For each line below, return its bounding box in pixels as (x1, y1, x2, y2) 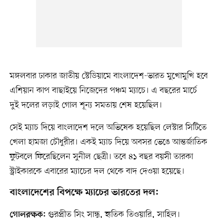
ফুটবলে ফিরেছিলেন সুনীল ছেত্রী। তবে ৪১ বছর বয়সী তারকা (9, 151, 193, 163)
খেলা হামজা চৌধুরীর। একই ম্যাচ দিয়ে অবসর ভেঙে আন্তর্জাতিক (9, 136, 207, 148)
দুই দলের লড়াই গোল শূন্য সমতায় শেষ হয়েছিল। (9, 99, 162, 111)
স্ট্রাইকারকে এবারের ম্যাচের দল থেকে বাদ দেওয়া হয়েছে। (9, 165, 184, 178)
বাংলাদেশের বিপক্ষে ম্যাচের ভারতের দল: (9, 187, 159, 199)
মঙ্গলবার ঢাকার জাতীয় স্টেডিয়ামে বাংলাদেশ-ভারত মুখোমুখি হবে (9, 70, 208, 82)
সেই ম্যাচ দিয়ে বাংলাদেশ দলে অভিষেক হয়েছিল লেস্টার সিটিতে (9, 122, 207, 134)
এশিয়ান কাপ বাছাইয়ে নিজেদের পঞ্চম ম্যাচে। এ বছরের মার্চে (9, 85, 197, 97)
